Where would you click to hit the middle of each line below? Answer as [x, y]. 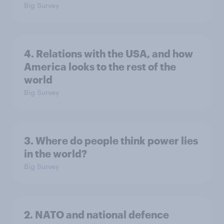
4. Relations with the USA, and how [108, 53]
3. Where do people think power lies [111, 140]
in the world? [55, 153]
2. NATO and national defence [96, 214]
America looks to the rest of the [100, 66]
